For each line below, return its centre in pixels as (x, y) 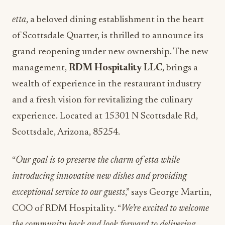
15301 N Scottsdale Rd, (151, 116)
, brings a (180, 68)
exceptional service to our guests (69, 192)
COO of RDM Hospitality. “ (67, 208)
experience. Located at (58, 116)
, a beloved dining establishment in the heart (115, 20)
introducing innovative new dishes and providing (99, 176)
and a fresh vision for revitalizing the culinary (102, 100)
